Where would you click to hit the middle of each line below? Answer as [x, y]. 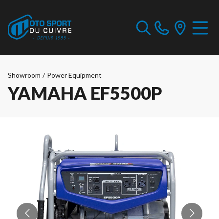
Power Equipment [74, 75]
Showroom [24, 75]
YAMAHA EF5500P [85, 93]
